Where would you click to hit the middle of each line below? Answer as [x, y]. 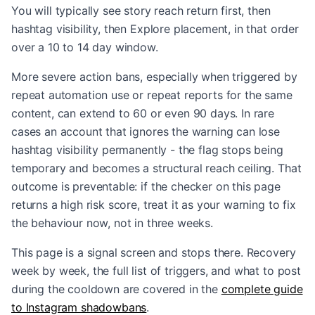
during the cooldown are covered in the [115, 289]
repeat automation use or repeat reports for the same [152, 95]
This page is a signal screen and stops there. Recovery [154, 252]
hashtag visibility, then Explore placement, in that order [155, 29]
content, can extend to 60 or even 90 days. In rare [143, 113]
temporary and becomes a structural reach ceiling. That [156, 168]
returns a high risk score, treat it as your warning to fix [154, 205]
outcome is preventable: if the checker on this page [146, 186]
